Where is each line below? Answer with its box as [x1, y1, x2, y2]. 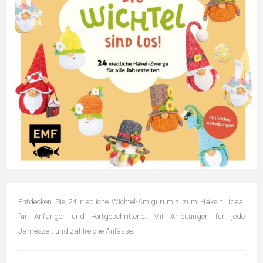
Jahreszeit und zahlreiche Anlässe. [18, 227, 134, 236]
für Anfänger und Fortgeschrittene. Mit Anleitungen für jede [18, 212, 245, 221]
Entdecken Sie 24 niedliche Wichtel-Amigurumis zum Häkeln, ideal [18, 197, 245, 207]
